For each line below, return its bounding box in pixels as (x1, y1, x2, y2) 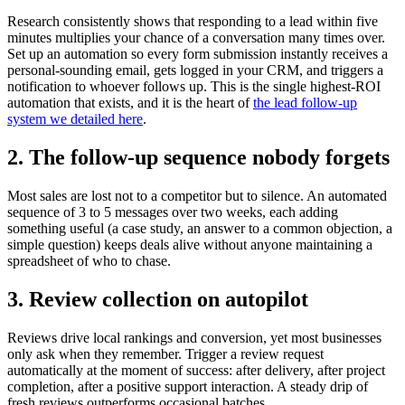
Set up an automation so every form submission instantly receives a (7, 46, 388, 62)
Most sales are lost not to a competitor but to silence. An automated (7, 188, 387, 204)
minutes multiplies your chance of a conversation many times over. (7, 30, 385, 46)
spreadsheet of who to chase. (7, 253, 171, 269)
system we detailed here (7, 111, 143, 127)
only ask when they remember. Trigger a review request (7, 345, 324, 362)
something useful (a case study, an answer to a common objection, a (7, 221, 392, 237)
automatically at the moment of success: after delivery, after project (7, 362, 385, 378)
